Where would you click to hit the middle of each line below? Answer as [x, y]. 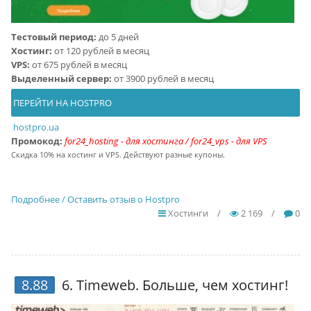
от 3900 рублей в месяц [162, 78]
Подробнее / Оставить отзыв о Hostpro [95, 199]
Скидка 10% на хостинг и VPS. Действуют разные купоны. [118, 154]
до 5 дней [117, 36]
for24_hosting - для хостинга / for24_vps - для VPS [166, 141]
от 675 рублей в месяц [78, 64]
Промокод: [36, 141]
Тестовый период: [53, 36]
